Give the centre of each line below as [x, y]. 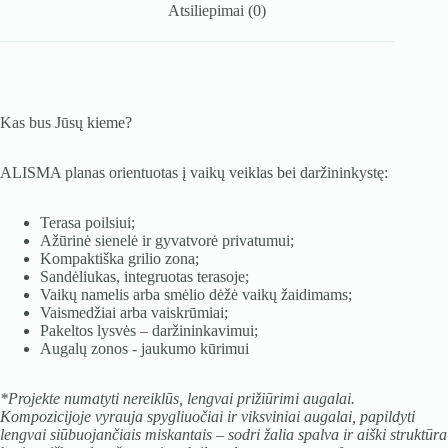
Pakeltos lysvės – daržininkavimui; [149, 330]
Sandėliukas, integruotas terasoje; [144, 276]
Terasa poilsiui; [87, 222]
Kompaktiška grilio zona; [119, 258]
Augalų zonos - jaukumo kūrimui [144, 348]
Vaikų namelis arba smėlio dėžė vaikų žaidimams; [196, 294]
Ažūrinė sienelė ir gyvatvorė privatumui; [167, 240]
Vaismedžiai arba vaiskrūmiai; [134, 312]
